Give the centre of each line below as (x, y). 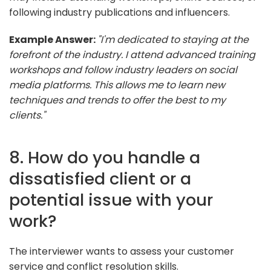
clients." (27, 115)
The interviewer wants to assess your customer (122, 251)
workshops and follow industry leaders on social (123, 70)
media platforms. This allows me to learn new (117, 85)
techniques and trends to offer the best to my (117, 100)
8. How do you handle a (105, 157)
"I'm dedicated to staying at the (173, 39)
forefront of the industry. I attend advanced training (132, 54)
